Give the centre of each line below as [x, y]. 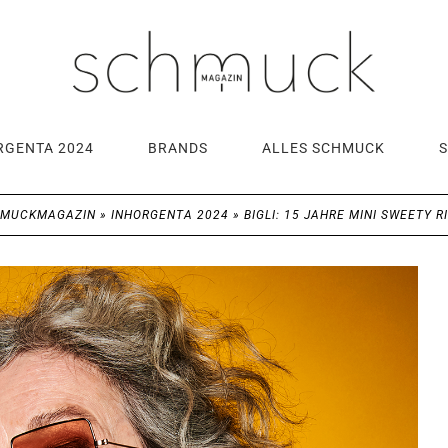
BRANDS [178, 147]
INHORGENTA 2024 [170, 214]
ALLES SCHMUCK [323, 147]
